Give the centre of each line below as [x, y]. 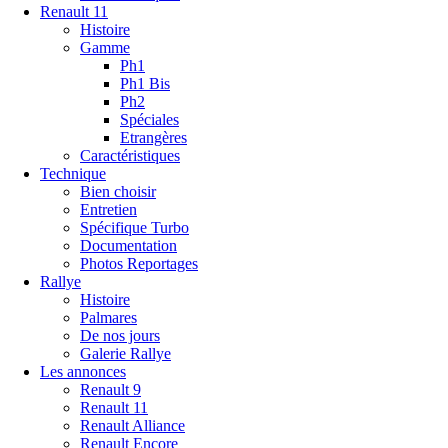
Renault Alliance [132, 425]
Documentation [128, 245]
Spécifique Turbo [134, 227]
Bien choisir [118, 191]
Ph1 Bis [145, 83]
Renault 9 [110, 389]
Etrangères [153, 137]
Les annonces [83, 371]
